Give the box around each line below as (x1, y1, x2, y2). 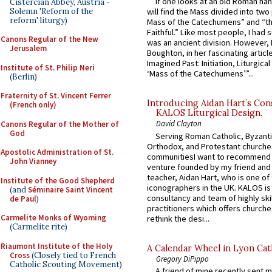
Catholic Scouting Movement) (10, 259, 122, 270)
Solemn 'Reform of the (10, 5, 93, 16)
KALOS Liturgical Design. (156, 107, 262, 119)
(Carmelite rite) (10, 222, 67, 232)
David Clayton (156, 118, 202, 129)
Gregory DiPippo (156, 253, 209, 263)
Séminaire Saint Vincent (28, 184, 113, 195)
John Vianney (10, 156, 56, 166)
